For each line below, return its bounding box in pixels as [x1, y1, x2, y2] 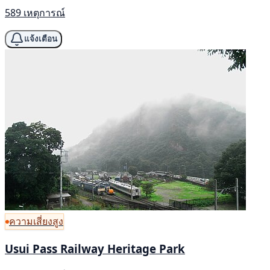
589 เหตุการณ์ [5, 5, 65, 19]
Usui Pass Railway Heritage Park [5, 241, 185, 257]
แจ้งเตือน [24, 34, 57, 44]
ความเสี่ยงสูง [9, 215, 63, 228]
